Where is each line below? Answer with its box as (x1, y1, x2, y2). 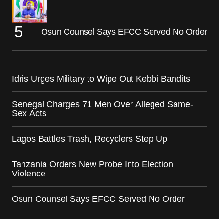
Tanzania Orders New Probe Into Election (12, 159, 173, 169)
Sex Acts (12, 108, 46, 118)
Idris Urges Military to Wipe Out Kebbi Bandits (12, 73, 190, 84)
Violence (12, 168, 45, 178)
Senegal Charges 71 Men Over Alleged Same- (12, 99, 193, 109)
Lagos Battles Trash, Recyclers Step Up (12, 133, 167, 144)
